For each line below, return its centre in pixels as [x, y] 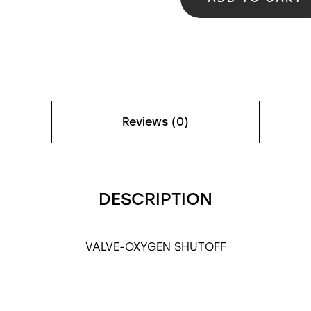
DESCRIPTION [155, 199]
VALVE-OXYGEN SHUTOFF [155, 247]
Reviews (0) [155, 122]
